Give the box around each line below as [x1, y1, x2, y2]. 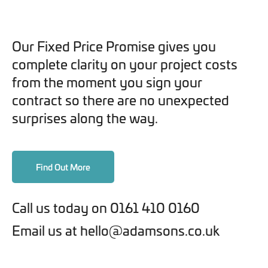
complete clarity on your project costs [12, 54, 237, 73]
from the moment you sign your [12, 72, 202, 91]
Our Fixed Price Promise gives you [12, 36, 216, 55]
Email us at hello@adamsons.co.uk [12, 220, 220, 239]
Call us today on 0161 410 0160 [12, 197, 200, 217]
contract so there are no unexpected [12, 90, 229, 109]
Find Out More [36, 160, 90, 173]
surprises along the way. [12, 108, 158, 127]
